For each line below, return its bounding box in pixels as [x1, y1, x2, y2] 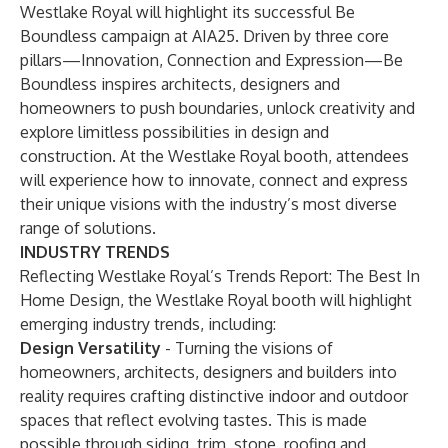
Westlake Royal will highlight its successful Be [20, 2, 355, 22]
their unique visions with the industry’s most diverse [20, 194, 397, 214]
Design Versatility [20, 338, 161, 358]
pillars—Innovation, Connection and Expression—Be [20, 50, 403, 70]
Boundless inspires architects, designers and [20, 74, 340, 94]
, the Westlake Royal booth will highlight [120, 290, 412, 310]
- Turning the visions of [161, 338, 333, 358]
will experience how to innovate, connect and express [20, 170, 408, 190]
